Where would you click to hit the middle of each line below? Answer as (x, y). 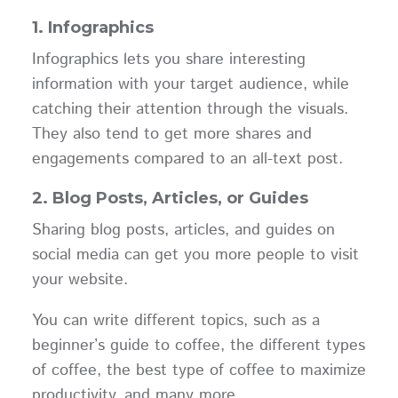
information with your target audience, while (190, 85)
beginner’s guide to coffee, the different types (198, 346)
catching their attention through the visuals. (190, 110)
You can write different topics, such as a (175, 321)
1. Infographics (92, 28)
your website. (85, 280)
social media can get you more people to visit (195, 255)
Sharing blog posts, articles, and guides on (183, 231)
